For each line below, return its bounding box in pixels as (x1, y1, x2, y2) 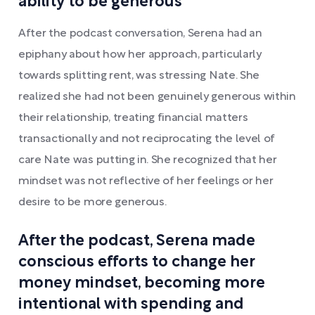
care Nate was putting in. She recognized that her (18, 155, 277, 165)
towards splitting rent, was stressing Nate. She (18, 71, 259, 81)
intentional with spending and (18, 297, 244, 311)
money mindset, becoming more (18, 276, 265, 290)
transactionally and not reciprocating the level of (18, 134, 275, 144)
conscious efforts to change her (18, 255, 255, 269)
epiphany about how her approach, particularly (18, 50, 262, 60)
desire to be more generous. (18, 198, 167, 207)
